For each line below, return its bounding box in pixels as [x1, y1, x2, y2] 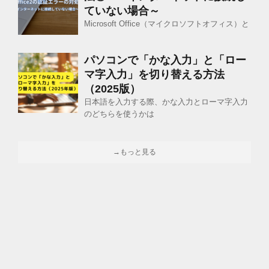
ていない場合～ [84, 5, 160, 17]
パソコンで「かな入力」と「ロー [84, 54, 246, 67]
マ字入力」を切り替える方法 [84, 68, 225, 81]
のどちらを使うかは [84, 109, 154, 119]
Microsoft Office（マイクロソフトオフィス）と [84, 19, 249, 29]
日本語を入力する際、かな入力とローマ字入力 [84, 97, 248, 107]
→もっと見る [113, 148, 156, 157]
